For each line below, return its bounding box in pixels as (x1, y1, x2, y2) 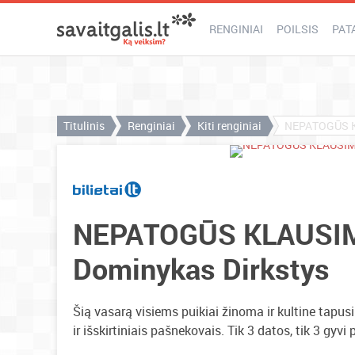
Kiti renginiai (197, 118, 261, 133)
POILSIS (277, 21, 319, 36)
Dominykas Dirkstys (73, 250, 330, 288)
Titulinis (63, 118, 105, 133)
